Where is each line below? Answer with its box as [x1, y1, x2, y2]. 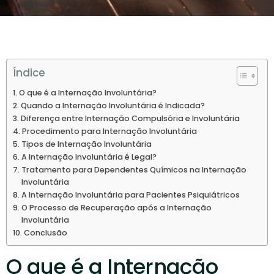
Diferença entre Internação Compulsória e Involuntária [20, 113, 240, 124]
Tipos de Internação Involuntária [21, 139, 152, 149]
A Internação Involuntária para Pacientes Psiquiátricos [21, 190, 240, 200]
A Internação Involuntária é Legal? [21, 152, 157, 162]
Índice [13, 65, 45, 80]
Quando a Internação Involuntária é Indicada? [20, 100, 205, 111]
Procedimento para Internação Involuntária [21, 126, 197, 136]
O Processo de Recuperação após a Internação [21, 202, 212, 213]
